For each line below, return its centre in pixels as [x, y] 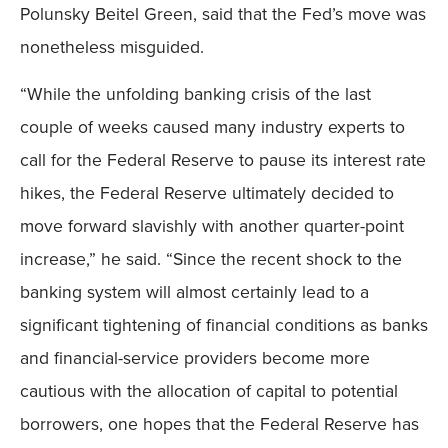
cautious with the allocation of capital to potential [209, 391]
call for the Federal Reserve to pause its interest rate [223, 160]
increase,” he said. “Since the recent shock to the [211, 259]
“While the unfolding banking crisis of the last [195, 94]
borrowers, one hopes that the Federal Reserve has [219, 424]
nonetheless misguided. [112, 46]
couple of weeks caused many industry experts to [212, 127]
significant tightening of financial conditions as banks [224, 325]
